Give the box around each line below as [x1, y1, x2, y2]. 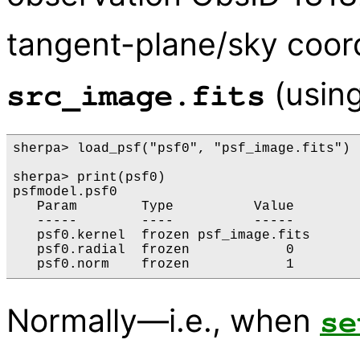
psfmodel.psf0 [13, 185, 117, 200]
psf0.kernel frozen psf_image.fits [13, 228, 310, 243]
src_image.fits [6, 80, 265, 112]
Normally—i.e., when [6, 301, 320, 340]
